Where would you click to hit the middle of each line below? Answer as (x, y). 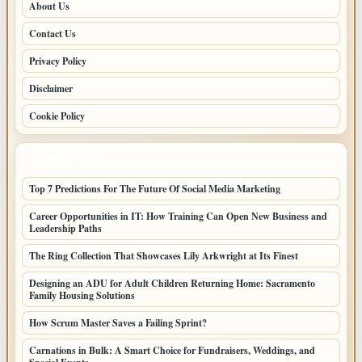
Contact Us (53, 34)
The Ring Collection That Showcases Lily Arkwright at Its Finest (164, 256)
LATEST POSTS (66, 160)
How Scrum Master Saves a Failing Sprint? (118, 323)
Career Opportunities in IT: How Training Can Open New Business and (178, 217)
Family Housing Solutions (82, 296)
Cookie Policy (57, 116)
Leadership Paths (65, 229)
